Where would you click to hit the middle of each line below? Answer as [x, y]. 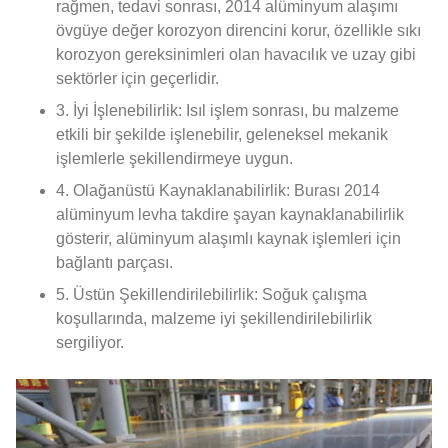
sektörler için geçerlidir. [137, 78]
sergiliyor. [90, 342]
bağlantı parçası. [114, 262]
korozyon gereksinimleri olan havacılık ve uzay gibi [236, 54]
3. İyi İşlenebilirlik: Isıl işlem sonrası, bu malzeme [227, 110]
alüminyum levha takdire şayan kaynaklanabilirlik [230, 214]
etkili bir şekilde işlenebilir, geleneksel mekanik [222, 134]
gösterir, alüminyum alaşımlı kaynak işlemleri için [228, 238]
